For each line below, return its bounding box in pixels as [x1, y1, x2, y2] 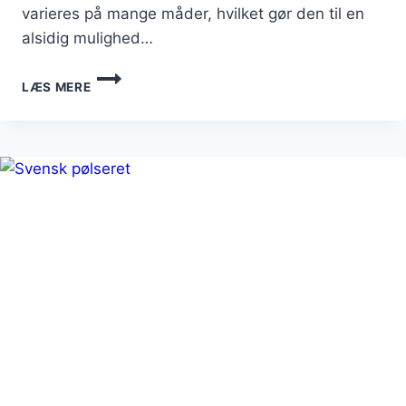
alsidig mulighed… [22, 29, 153, 48]
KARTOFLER [90, 124, 169, 140]
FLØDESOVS [90, 162, 171, 178]
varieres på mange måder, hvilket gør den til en [22, 5, 364, 24]
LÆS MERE [22, 80, 92, 95]
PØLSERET [90, 86, 159, 101]
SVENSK [90, 67, 144, 82]
